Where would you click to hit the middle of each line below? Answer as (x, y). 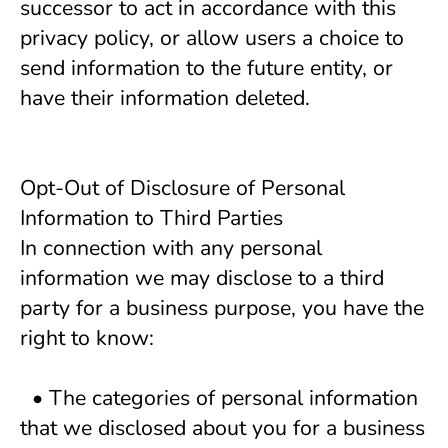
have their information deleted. (165, 98)
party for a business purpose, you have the (222, 308)
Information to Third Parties (151, 218)
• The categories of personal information (219, 398)
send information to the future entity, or (206, 68)
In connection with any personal (171, 248)
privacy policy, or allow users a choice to (212, 38)
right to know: (87, 338)
